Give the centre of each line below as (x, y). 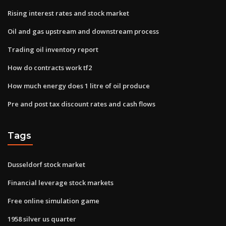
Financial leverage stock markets (61, 182)
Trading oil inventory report (53, 49)
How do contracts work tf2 (50, 67)
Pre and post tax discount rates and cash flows (81, 104)
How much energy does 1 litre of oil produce (79, 86)
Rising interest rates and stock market (68, 13)
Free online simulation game (53, 201)
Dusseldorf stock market (46, 164)
